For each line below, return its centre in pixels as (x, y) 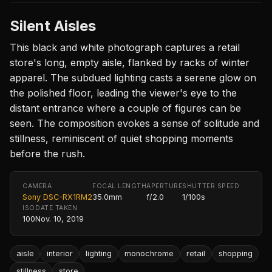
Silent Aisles (53, 25)
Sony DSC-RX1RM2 (57, 197)
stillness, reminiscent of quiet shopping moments (121, 138)
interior (59, 254)
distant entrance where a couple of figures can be (125, 108)
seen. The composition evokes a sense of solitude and (134, 123)
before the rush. (47, 153)
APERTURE (165, 186)
